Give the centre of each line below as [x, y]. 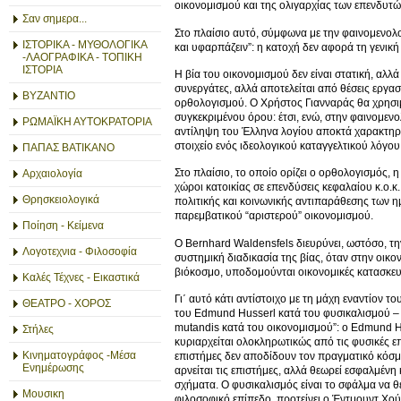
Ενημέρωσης [53, 368]
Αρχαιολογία [52, 174]
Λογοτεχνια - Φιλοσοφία [80, 252]
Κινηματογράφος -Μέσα [79, 355]
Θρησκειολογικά [61, 200]
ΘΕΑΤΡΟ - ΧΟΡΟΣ [67, 303]
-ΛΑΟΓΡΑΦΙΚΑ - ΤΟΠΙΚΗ [82, 57]
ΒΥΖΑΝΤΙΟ [49, 96]
